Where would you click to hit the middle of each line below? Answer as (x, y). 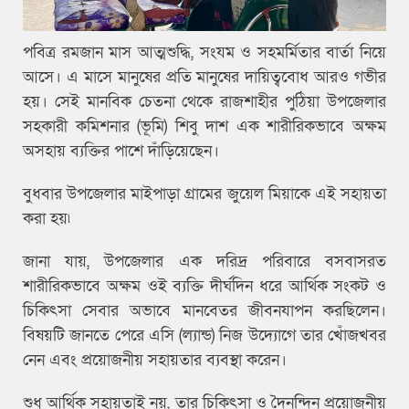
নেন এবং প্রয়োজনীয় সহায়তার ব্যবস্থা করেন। (155, 361)
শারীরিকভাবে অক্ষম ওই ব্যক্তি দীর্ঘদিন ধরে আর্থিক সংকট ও (204, 287)
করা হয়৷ (49, 219)
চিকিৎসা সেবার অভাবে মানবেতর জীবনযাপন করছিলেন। (204, 311)
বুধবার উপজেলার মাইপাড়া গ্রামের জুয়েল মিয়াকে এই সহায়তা (204, 194)
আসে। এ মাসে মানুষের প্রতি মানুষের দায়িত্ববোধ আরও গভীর (204, 78)
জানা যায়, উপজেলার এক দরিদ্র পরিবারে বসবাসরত (204, 262)
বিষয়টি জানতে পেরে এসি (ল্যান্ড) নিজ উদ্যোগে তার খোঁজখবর (204, 336)
